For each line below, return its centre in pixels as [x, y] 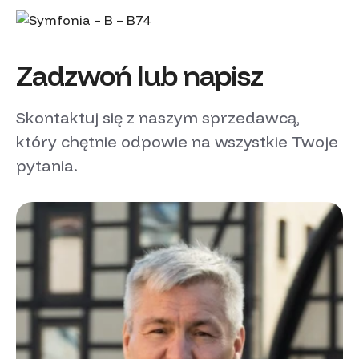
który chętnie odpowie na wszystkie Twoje [177, 141]
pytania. [47, 165]
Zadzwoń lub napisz [139, 75]
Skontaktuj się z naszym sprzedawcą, [158, 117]
